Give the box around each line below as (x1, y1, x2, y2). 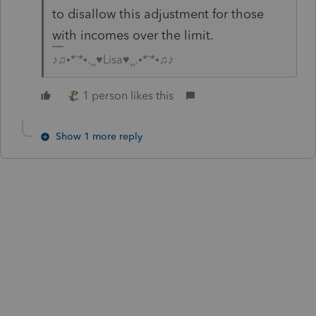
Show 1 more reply (56, 130, 142, 142)
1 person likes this (83, 88, 174, 102)
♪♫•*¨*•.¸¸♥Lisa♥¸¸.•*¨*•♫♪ (51, 52, 174, 66)
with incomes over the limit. (51, 27, 214, 43)
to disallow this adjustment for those (51, 6, 264, 22)
